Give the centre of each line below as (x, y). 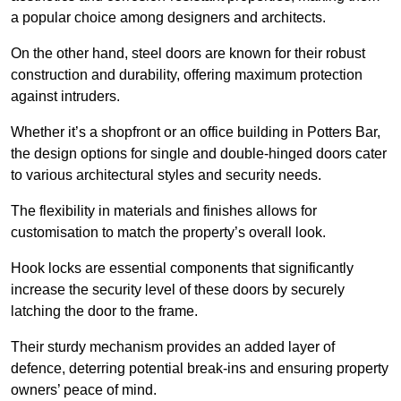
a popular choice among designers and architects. (170, 17)
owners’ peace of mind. (84, 389)
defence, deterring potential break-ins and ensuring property (200, 368)
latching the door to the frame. (106, 311)
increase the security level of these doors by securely (178, 289)
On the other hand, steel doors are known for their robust (188, 53)
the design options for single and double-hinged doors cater (199, 153)
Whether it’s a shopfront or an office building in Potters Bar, (196, 132)
